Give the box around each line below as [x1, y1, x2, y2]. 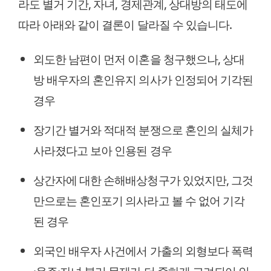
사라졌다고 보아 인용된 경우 [33, 142, 172, 158]
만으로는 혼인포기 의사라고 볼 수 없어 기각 [33, 192, 244, 209]
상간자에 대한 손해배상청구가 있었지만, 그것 [33, 171, 253, 188]
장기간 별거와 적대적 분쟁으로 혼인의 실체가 [33, 121, 253, 138]
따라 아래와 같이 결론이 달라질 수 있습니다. [18, 16, 232, 33]
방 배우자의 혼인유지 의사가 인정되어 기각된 [33, 71, 253, 88]
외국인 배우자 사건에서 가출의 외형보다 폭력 [33, 242, 253, 259]
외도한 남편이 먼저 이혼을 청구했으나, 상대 [33, 50, 244, 67]
